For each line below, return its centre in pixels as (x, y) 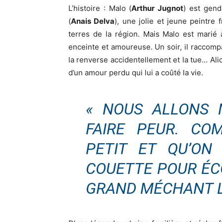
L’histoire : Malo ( (100, 8)
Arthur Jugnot (158, 8)
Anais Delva (93, 21)
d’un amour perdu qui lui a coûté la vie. (136, 72)
